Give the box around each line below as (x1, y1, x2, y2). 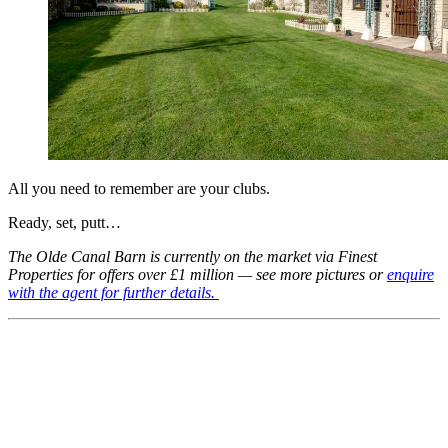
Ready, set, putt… (8, 214, 121, 232)
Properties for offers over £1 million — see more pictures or (8, 266, 387, 284)
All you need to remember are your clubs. (8, 180, 270, 198)
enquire (387, 266, 434, 284)
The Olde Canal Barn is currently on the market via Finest (8, 248, 377, 266)
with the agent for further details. (8, 284, 219, 302)
